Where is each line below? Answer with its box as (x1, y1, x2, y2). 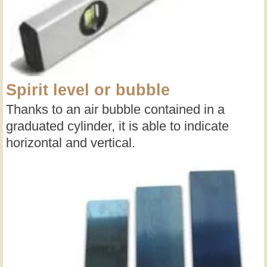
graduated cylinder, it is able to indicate (6, 119, 229, 134)
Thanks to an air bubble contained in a (6, 102, 225, 117)
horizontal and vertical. (6, 135, 135, 151)
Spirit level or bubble (6, 81, 170, 100)
